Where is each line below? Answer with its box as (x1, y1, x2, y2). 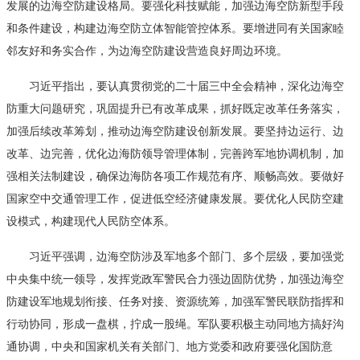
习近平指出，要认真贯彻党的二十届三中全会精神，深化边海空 (6, 79, 344, 92)
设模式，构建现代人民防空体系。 (6, 214, 175, 227)
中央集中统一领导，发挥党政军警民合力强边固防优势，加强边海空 (6, 272, 344, 285)
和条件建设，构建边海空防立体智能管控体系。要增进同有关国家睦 (6, 21, 344, 35)
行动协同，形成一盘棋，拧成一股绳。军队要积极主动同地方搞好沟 (6, 317, 344, 330)
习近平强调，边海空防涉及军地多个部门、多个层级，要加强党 (6, 249, 344, 263)
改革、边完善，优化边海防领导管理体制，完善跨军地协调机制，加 (6, 146, 344, 160)
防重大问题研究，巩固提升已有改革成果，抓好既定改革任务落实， (6, 101, 344, 115)
